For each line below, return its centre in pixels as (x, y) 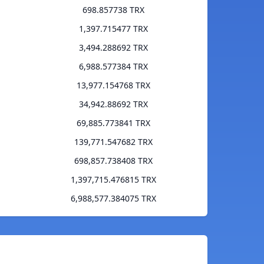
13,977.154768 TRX (113, 85)
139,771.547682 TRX (113, 142)
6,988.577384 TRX (113, 67)
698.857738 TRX (113, 10)
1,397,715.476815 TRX (113, 180)
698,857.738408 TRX (113, 161)
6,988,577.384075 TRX (113, 199)
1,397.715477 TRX (113, 29)
